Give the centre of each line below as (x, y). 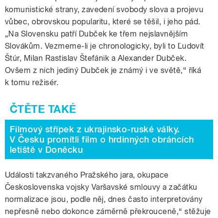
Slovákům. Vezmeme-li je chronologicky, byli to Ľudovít (105, 46)
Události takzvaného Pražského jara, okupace (87, 175)
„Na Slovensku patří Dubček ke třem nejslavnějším (97, 34)
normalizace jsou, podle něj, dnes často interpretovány (104, 199)
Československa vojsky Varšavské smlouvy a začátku (101, 187)
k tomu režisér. (32, 82)
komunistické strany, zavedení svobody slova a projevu (104, 9)
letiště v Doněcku (46, 149)
